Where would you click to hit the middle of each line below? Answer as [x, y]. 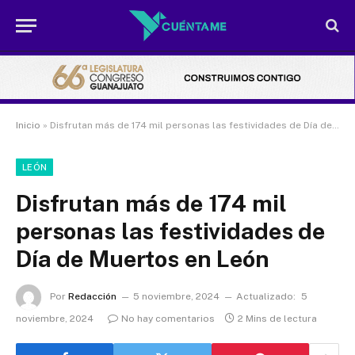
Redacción [92, 297]
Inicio [28, 126]
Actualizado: [266, 297]
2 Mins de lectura [277, 319]
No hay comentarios [168, 319]
